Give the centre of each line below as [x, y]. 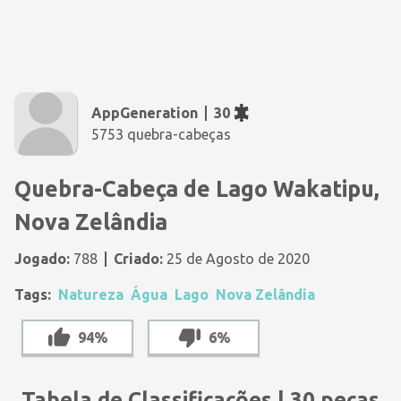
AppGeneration [145, 113]
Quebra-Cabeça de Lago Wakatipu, [197, 189]
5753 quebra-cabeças [161, 134]
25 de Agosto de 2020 [236, 259]
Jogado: [42, 259]
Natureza [91, 294]
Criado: [138, 259]
